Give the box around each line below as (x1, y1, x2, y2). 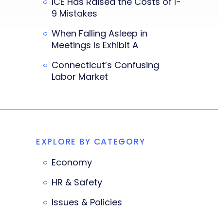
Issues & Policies (52, 196, 122, 208)
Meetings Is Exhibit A (52, 38, 138, 51)
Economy (52, 156, 92, 168)
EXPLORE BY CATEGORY (36, 135, 145, 147)
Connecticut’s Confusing (52, 58, 159, 71)
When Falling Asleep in (52, 27, 147, 39)
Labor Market (52, 70, 108, 83)
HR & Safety (52, 176, 102, 188)
